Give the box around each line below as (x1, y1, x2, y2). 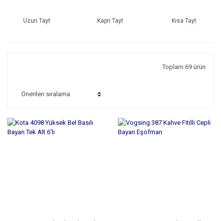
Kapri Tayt (97, 17, 124, 25)
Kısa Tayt (172, 17, 197, 25)
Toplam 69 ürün (162, 63, 206, 71)
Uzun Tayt (23, 17, 51, 25)
